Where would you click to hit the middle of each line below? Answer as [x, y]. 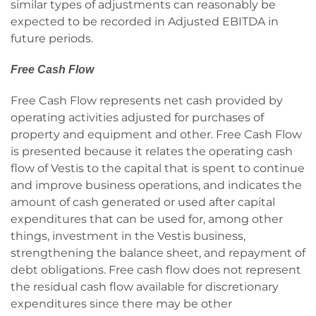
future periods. [52, 38]
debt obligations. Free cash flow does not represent [156, 270]
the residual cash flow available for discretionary [145, 287]
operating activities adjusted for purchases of [137, 117]
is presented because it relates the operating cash [152, 151]
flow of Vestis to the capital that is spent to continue [158, 168]
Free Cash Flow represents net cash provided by [147, 101]
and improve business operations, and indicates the [156, 185]
